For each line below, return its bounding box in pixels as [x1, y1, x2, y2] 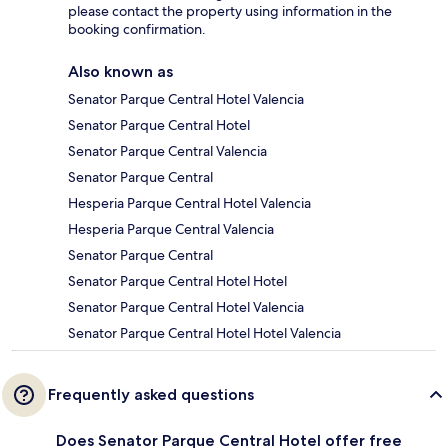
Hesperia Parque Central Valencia [68, 220, 274, 239]
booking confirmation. [68, 20, 206, 39]
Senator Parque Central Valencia [68, 142, 267, 161]
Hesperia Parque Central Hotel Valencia [68, 194, 311, 213]
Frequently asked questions [48, 385, 254, 405]
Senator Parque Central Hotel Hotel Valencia [68, 324, 341, 343]
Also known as [68, 62, 173, 82]
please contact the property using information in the [68, 2, 392, 21]
